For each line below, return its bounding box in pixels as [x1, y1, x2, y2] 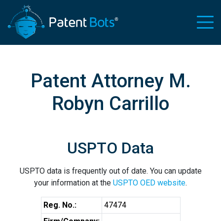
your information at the [34, 178, 113, 187]
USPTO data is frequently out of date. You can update [19, 166, 202, 176]
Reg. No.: [43, 200, 76, 210]
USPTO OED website [113, 178, 185, 187]
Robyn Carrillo [52, 92, 169, 114]
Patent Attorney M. [30, 70, 191, 92]
